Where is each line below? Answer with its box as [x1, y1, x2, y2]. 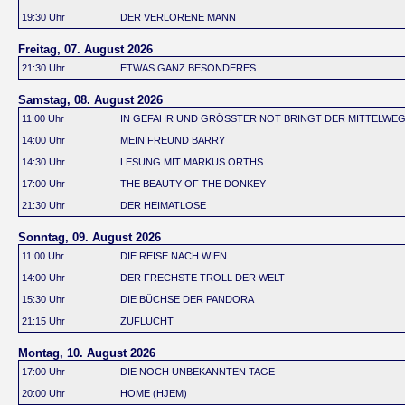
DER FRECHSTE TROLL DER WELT [120, 272, 285, 284]
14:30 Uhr [22, 156, 65, 168]
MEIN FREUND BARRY [120, 135, 225, 146]
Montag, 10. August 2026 [18, 346, 155, 361]
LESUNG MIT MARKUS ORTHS [120, 156, 263, 168]
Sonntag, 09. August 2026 [18, 231, 161, 245]
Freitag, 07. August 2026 [18, 42, 153, 57]
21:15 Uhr [22, 316, 65, 327]
